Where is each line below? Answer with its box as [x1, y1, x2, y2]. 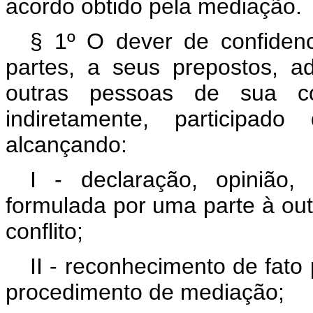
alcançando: [6, 132, 127, 157]
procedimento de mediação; [6, 279, 284, 305]
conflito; [6, 219, 83, 244]
